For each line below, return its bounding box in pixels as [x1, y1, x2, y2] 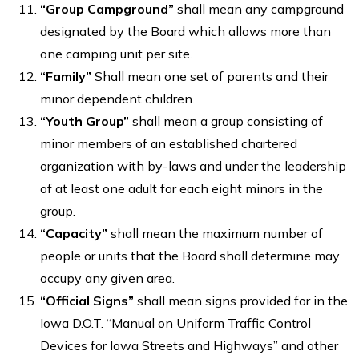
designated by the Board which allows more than [40, 22, 331, 39]
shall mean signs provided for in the [137, 292, 348, 309]
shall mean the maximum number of [111, 224, 323, 241]
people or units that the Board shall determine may [40, 247, 340, 264]
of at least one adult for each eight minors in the [40, 179, 323, 196]
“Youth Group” [40, 112, 132, 129]
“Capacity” [40, 224, 111, 241]
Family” [46, 67, 95, 84]
